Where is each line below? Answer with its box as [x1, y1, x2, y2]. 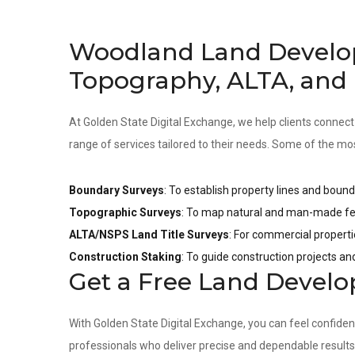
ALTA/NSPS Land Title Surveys [69, 228, 229, 241]
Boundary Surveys [69, 184, 164, 197]
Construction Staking [69, 250, 181, 263]
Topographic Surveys [69, 206, 181, 219]
